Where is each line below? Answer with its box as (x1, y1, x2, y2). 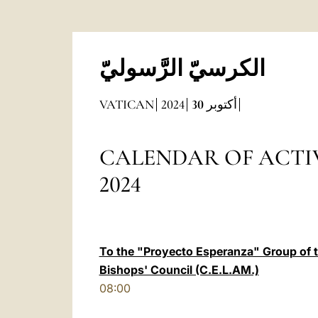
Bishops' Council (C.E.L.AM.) (99, 263, 259, 277)
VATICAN (99, 97, 154, 112)
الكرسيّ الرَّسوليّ (99, 55, 265, 82)
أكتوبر (206, 97, 237, 112)
